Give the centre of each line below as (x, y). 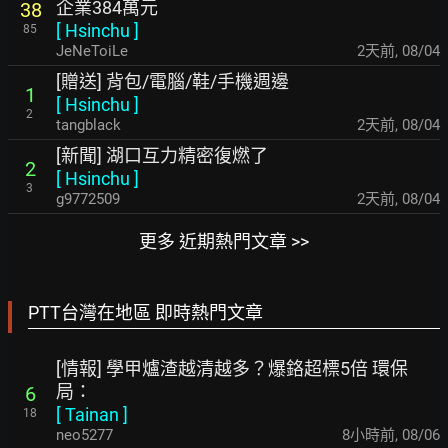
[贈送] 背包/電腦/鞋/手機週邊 (172, 81)
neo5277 (84, 435)
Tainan (92, 414)
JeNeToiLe (92, 51)
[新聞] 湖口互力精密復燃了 (162, 155)
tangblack (88, 125)
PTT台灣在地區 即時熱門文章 (145, 312)
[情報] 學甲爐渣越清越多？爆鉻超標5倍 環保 (232, 368)
